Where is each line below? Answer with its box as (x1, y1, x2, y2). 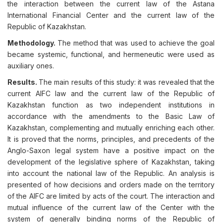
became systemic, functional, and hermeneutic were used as (7, 50, 215, 58)
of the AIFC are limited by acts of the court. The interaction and (7, 192, 215, 200)
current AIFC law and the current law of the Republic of (7, 89, 215, 98)
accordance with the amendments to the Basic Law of (7, 112, 215, 120)
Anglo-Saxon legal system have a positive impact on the (7, 146, 215, 155)
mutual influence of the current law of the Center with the (7, 203, 215, 212)
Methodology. (7, 39, 58, 47)
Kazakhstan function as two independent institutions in (7, 101, 215, 109)
